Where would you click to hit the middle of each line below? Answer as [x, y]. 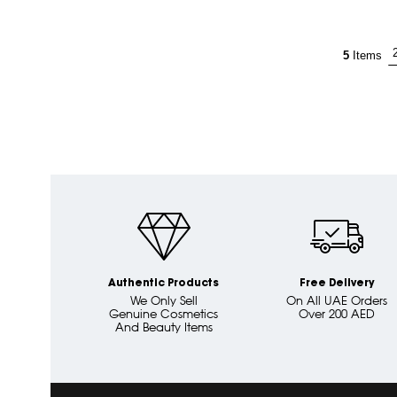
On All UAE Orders [336, 300]
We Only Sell [163, 300]
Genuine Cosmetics [163, 313]
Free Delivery [336, 283]
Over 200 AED [336, 313]
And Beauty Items [163, 327]
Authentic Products [163, 283]
